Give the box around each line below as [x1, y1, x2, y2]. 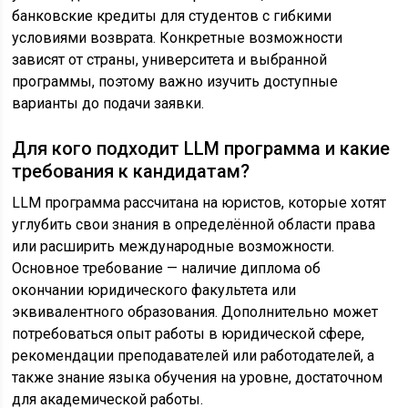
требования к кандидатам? [12, 160, 250, 183]
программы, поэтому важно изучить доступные [12, 73, 339, 91]
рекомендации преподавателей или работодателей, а [12, 347, 375, 365]
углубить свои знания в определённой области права [12, 216, 376, 234]
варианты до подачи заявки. [12, 95, 205, 113]
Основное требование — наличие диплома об [12, 260, 321, 278]
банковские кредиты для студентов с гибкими [12, 7, 332, 25]
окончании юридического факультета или [12, 281, 297, 300]
